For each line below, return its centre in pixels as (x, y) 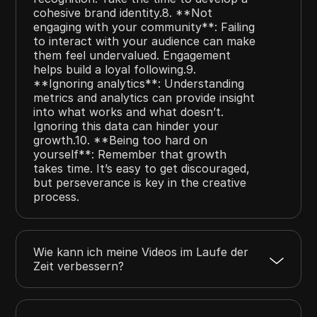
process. (57, 196)
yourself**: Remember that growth (130, 154)
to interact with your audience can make (145, 41)
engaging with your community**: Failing (144, 27)
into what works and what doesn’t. (129, 111)
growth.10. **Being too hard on (121, 140)
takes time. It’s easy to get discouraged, (142, 168)
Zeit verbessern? (79, 266)
